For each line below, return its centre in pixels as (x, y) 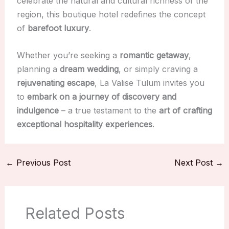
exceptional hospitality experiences (84, 124)
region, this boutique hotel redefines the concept (111, 15)
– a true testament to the (109, 110)
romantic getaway (154, 55)
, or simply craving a (158, 69)
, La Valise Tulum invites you (149, 83)
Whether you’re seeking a (68, 55)
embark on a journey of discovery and (101, 96)
